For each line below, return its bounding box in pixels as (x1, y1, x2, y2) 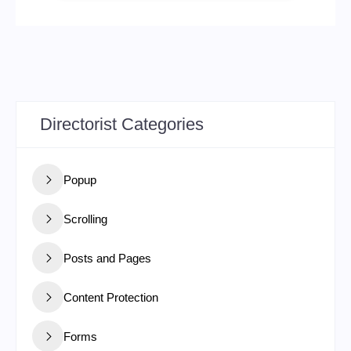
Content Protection (63, 290, 158, 304)
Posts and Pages (63, 251, 151, 265)
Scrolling (63, 212, 107, 226)
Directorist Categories (40, 114, 204, 135)
